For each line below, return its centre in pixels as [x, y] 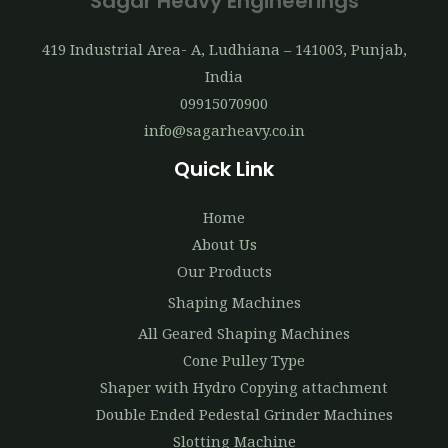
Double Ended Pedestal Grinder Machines [244, 413]
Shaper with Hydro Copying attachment [244, 386]
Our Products [224, 271]
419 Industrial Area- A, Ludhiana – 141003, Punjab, [224, 49]
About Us [224, 244]
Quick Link [224, 169]
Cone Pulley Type [244, 359]
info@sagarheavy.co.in [224, 130]
